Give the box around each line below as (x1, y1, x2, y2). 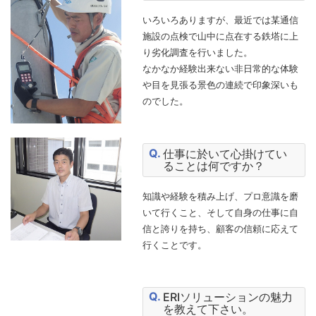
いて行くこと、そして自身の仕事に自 (142, 206, 298, 218)
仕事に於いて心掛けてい (163, 146, 288, 161)
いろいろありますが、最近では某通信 (142, 14, 298, 26)
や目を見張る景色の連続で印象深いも (142, 79, 298, 91)
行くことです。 (142, 238, 207, 250)
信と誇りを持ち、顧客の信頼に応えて (142, 222, 298, 234)
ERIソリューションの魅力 (163, 290, 293, 305)
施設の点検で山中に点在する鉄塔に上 (142, 30, 298, 42)
